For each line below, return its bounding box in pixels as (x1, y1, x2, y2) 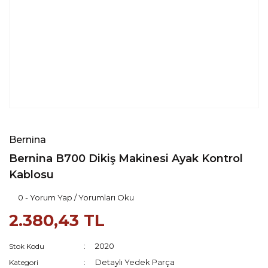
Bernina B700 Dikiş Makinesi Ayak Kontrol (9, 152, 243, 165)
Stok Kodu (9, 242, 44, 251)
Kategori (9, 258, 38, 267)
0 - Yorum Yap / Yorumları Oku (18, 193, 134, 202)
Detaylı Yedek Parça (95, 257, 175, 267)
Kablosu (9, 168, 54, 181)
